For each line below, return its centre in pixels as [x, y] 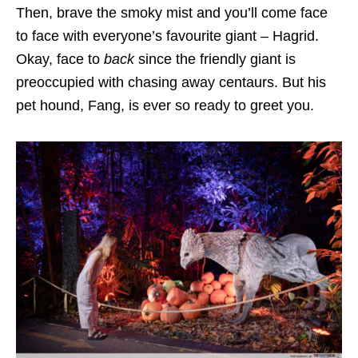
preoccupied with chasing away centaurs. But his [171, 82]
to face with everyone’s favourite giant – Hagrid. [167, 36]
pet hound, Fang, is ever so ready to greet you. [167, 105]
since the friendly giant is [215, 59]
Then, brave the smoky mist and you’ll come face [172, 12]
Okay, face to [60, 59]
